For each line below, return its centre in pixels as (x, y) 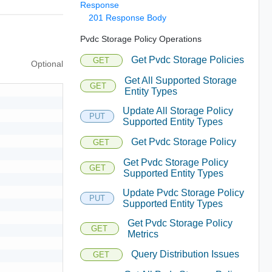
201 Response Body (127, 17)
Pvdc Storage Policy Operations (141, 39)
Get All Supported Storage (180, 80)
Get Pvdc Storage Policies (187, 60)
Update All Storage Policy (178, 110)
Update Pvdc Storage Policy (183, 192)
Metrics (143, 234)
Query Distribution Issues (185, 254)
